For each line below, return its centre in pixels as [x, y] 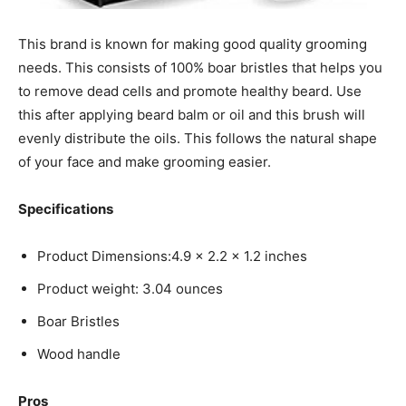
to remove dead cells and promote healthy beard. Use [190, 92]
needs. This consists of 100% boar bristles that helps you [200, 68]
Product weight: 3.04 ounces [130, 289]
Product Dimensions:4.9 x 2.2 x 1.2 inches [172, 256]
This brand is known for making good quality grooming [193, 44]
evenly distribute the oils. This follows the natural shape [198, 139]
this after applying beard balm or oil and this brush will [192, 115]
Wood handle [79, 354]
